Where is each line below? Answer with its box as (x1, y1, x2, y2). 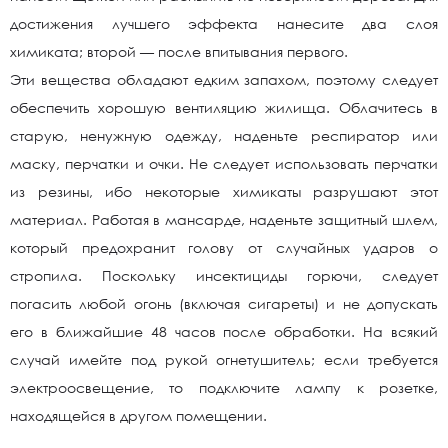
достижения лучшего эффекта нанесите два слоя (10, 15, 438, 32)
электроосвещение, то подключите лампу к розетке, (10, 379, 438, 396)
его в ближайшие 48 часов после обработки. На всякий (10, 323, 438, 340)
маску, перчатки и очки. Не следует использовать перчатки (10, 155, 438, 172)
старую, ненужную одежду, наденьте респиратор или (10, 127, 438, 144)
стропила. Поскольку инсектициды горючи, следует (10, 267, 438, 284)
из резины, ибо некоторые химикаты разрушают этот (10, 183, 438, 200)
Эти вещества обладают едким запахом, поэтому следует (10, 71, 438, 88)
